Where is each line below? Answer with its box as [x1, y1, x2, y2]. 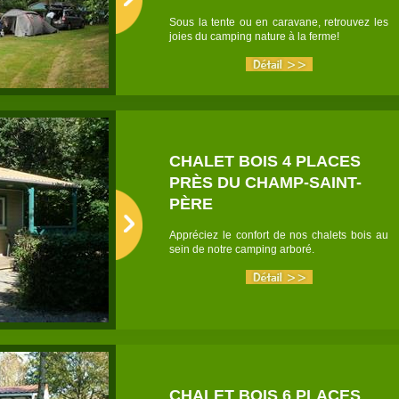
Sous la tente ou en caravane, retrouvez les [169, 16, 388, 28]
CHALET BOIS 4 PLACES [169, 152, 361, 170]
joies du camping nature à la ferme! [169, 30, 339, 43]
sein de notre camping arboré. [169, 243, 314, 256]
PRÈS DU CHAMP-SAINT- [169, 174, 362, 191]
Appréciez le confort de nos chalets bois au [169, 229, 388, 241]
